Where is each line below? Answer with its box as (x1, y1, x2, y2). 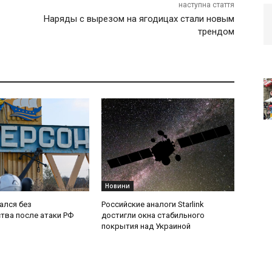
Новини (105, 182, 131, 191)
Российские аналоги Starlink (101, 200, 205, 209)
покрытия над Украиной (101, 222, 191, 231)
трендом (197, 26, 234, 38)
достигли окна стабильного (101, 211, 205, 220)
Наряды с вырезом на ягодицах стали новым (43, 13, 234, 25)
